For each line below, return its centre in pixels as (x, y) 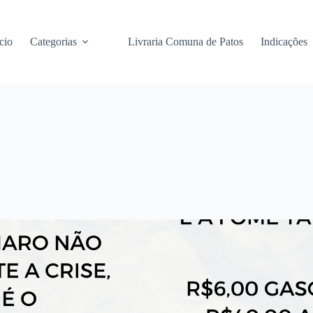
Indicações (284, 42)
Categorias (53, 42)
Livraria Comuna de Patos (185, 42)
